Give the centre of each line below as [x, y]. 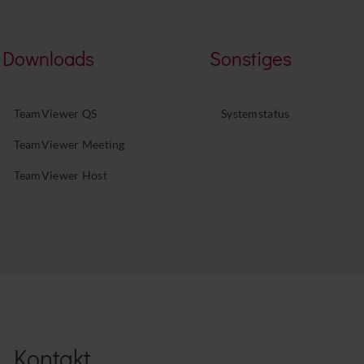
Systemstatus [255, 113]
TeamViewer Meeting [69, 144]
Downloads [48, 58]
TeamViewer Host [60, 175]
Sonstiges [250, 58]
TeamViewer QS [55, 113]
